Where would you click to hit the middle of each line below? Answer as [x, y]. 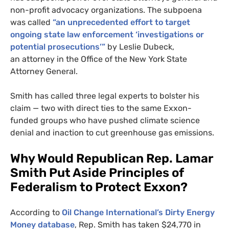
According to [36, 213]
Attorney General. [44, 72]
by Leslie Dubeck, [140, 47]
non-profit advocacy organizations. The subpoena [106, 10]
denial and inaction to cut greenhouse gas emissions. [112, 133]
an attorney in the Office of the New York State [99, 59]
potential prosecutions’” [58, 47]
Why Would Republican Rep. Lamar [112, 159]
